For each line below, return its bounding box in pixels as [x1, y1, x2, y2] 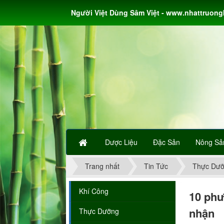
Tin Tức [144, 161, 168, 171]
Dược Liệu [105, 137, 137, 147]
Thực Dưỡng [79, 206, 119, 216]
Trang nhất [85, 161, 119, 171]
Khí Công [79, 186, 108, 196]
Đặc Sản [153, 137, 180, 147]
